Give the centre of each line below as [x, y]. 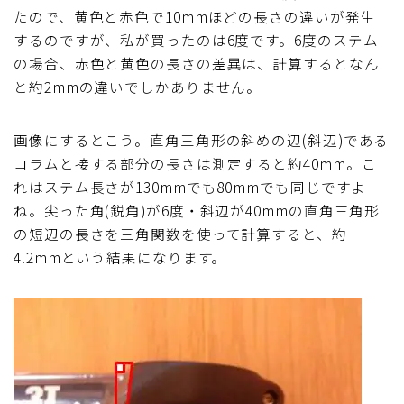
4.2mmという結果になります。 [120, 257]
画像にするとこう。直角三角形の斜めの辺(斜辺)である [202, 139]
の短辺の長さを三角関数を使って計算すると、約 [180, 233]
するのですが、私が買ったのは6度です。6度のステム [196, 39]
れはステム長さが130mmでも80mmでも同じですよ [190, 186]
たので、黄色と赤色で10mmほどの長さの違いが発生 [195, 16]
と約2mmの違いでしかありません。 [138, 86]
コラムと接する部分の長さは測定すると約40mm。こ [195, 163]
